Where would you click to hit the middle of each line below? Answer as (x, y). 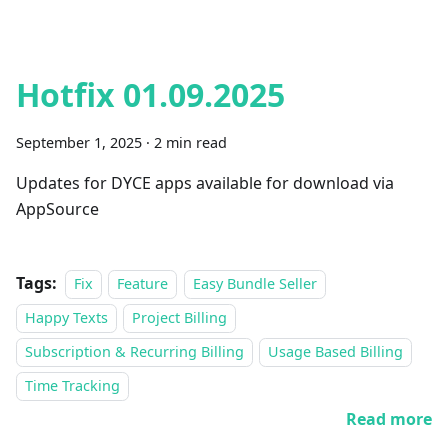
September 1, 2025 (79, 142)
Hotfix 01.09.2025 (150, 94)
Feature (143, 283)
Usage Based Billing (336, 351)
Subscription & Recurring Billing (134, 351)
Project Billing (180, 317)
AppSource (57, 209)
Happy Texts (66, 317)
